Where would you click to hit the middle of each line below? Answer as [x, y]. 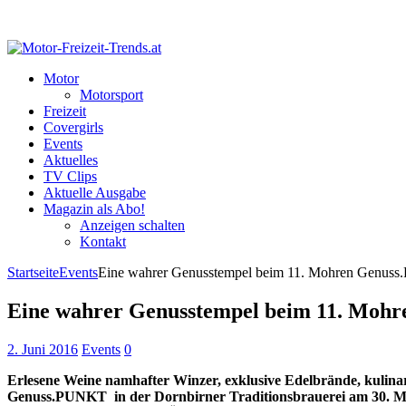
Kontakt [103, 242]
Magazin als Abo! [94, 209]
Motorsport [111, 95]
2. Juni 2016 [43, 349]
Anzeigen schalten [132, 225]
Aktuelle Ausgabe [95, 193]
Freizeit [65, 111]
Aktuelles [71, 160]
